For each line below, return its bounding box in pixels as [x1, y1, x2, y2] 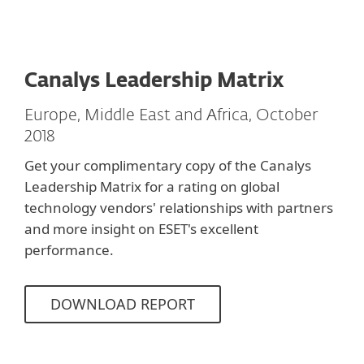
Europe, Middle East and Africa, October [24, 106, 318, 123]
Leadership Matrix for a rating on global [24, 176, 279, 196]
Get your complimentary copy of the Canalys [24, 155, 311, 175]
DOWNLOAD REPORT [50, 293, 195, 314]
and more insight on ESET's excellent [24, 219, 258, 238]
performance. [24, 240, 114, 259]
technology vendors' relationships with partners [24, 197, 333, 217]
